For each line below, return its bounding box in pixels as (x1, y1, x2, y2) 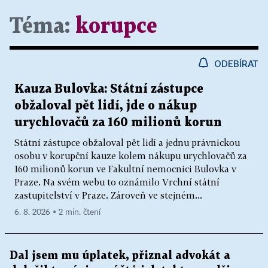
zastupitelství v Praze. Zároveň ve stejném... (14, 190, 202, 200)
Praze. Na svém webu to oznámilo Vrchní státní (14, 176, 220, 187)
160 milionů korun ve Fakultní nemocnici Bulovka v (14, 163, 236, 174)
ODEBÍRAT (214, 58, 258, 69)
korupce (75, 17, 157, 36)
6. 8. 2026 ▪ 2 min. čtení (14, 208, 100, 217)
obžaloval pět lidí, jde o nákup (14, 100, 197, 112)
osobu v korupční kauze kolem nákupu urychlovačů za (14, 150, 247, 161)
